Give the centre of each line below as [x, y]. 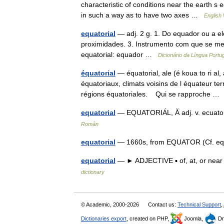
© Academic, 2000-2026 [111, 204]
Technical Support [199, 204]
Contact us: [163, 204]
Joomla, [193, 218]
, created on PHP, [148, 218]
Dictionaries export [104, 218]
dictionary [93, 172]
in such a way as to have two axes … [142, 15]
